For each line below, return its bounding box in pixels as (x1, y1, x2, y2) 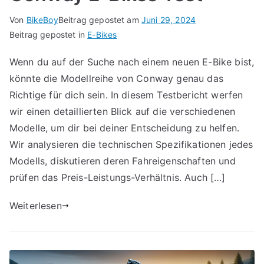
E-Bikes (87, 29, 117, 39)
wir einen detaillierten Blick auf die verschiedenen (9, 105, 236, 117)
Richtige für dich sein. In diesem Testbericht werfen (9, 89, 243, 101)
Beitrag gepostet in (9, 29, 88, 39)
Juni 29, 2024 (141, 15, 196, 25)
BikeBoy (26, 15, 58, 25)
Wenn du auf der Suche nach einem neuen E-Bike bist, (9, 56, 255, 68)
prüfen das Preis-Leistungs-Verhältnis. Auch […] (9, 171, 226, 183)
